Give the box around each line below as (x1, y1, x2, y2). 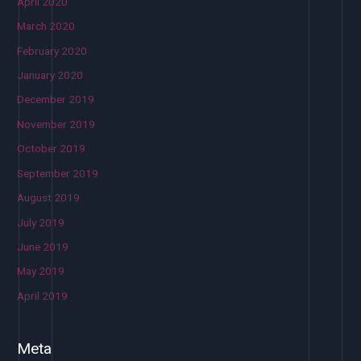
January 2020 (17, 68, 84, 82)
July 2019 (17, 215, 65, 229)
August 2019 (17, 191, 81, 205)
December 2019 (17, 93, 95, 106)
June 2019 (17, 239, 69, 253)
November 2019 (17, 117, 96, 131)
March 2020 (17, 19, 76, 33)
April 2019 (17, 288, 68, 302)
